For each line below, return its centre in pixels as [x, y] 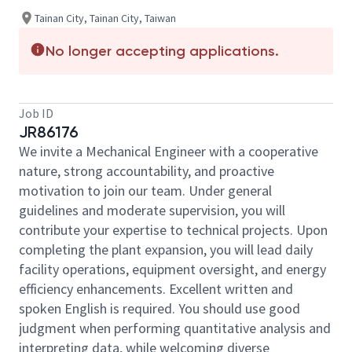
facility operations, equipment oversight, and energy [172, 269]
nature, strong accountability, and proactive [147, 171]
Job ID [36, 113]
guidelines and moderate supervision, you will [152, 210]
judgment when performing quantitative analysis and [175, 328]
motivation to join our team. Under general [145, 191]
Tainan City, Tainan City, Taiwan [105, 18]
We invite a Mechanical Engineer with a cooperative [169, 151]
